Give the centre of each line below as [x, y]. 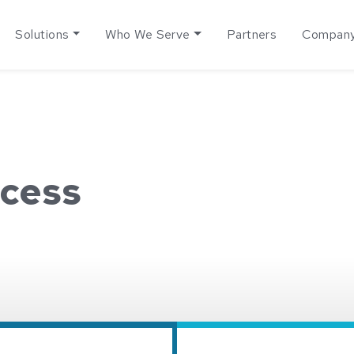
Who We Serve [148, 34]
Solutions [42, 34]
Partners [252, 34]
